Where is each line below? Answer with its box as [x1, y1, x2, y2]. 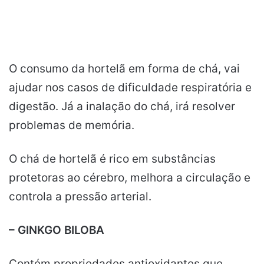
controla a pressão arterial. [9, 189, 151, 203]
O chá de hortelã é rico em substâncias [9, 151, 216, 166]
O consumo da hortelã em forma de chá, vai [9, 61, 240, 75]
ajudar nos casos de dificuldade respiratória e [9, 80, 252, 94]
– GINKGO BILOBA [9, 223, 104, 237]
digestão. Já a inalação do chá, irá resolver [9, 99, 235, 113]
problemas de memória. [9, 118, 134, 132]
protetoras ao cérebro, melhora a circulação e [9, 170, 250, 184]
